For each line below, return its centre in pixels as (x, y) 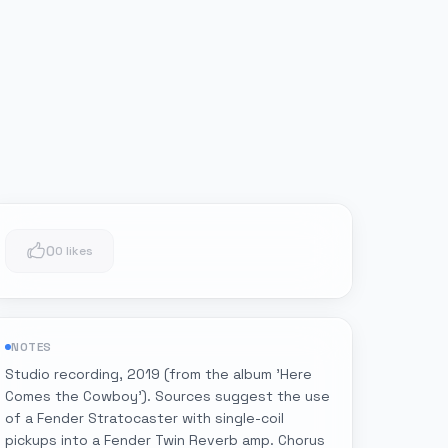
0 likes (74, 251)
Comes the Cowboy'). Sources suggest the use (167, 396)
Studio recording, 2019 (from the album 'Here (158, 374)
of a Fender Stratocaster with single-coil (144, 418)
